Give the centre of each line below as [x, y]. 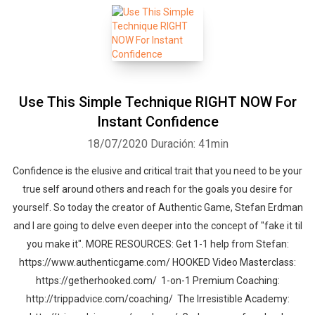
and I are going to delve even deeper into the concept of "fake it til [157, 226]
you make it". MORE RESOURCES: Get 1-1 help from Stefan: [157, 244]
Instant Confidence [157, 122]
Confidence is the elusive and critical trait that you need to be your [157, 171]
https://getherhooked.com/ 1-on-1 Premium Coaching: [157, 281]
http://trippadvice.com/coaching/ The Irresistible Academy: [157, 299]
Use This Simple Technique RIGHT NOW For [157, 102]
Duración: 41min [189, 144]
